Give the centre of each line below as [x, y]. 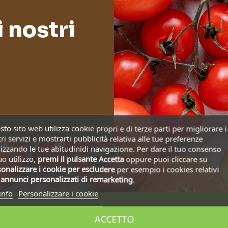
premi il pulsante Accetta [81, 159]
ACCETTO [114, 219]
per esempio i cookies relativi [167, 169]
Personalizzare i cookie [58, 194]
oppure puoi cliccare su [166, 159]
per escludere [91, 169]
